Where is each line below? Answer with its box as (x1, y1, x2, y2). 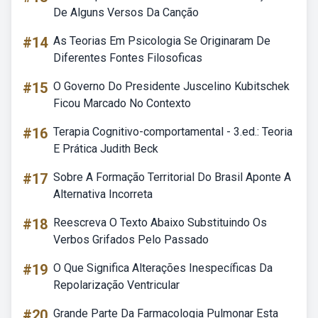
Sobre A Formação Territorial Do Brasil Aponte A (53, 170, 291, 184)
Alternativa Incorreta (53, 187, 153, 201)
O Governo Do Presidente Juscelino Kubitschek (53, 79, 290, 93)
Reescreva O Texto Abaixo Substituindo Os (53, 216, 267, 229)
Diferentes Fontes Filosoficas (53, 51, 202, 65)
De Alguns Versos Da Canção (53, 6, 199, 19)
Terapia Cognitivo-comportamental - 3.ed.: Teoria (53, 125, 292, 138)
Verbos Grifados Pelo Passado (53, 233, 209, 246)
